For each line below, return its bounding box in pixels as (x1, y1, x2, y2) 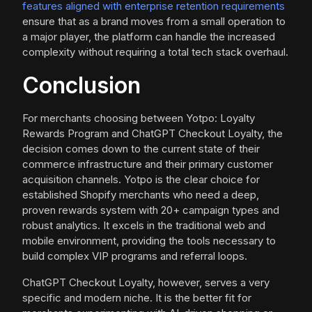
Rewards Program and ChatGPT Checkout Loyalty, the (22, 127, 283, 141)
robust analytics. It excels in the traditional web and (22, 219, 265, 233)
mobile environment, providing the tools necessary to (22, 234, 276, 248)
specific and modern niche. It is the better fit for (22, 291, 251, 305)
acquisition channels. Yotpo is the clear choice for (22, 173, 260, 187)
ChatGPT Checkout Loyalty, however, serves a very (22, 276, 270, 290)
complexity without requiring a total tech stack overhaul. (22, 45, 288, 59)
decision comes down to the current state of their (22, 142, 260, 156)
